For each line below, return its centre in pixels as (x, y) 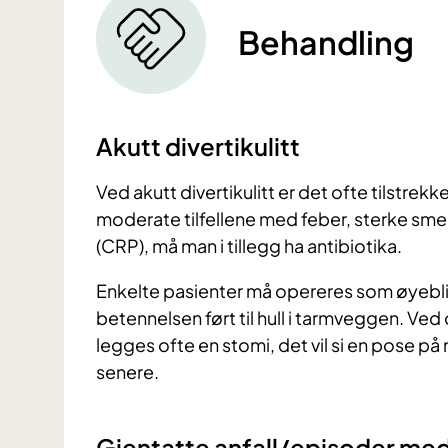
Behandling (326, 42)
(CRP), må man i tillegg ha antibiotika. (249, 246)
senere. (127, 372)
